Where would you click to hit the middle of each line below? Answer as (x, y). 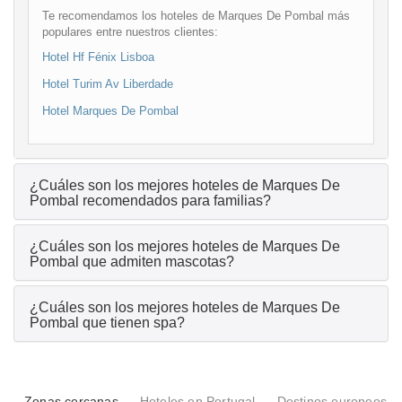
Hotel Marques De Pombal (110, 111)
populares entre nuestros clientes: (130, 32)
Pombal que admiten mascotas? (132, 262)
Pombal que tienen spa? (107, 323)
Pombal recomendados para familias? (150, 201)
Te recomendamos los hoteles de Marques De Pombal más (196, 16)
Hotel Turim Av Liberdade (108, 84)
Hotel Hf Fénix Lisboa (98, 57)
